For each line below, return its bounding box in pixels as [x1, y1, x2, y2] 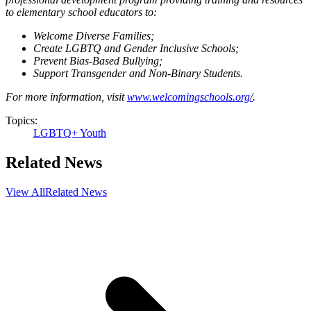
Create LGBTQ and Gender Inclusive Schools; [33, 42, 239, 54]
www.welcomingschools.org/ [127, 90, 253, 103]
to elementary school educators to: [6, 6, 157, 18]
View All [6, 185, 45, 198]
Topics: [6, 114, 37, 126]
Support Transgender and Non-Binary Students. [33, 67, 243, 79]
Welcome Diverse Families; [33, 29, 154, 42]
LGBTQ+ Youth [33, 126, 106, 139]
